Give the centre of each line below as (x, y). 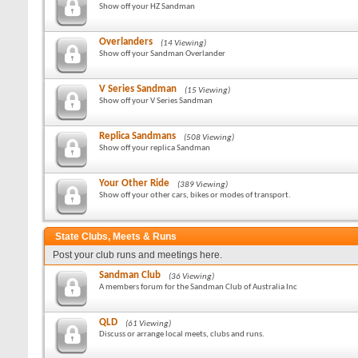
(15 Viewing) (207, 91)
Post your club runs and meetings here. (137, 255)
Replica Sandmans (137, 136)
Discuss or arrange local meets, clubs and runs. (182, 334)
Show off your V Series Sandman (156, 101)
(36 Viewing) (191, 277)
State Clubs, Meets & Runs (116, 237)
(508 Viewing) (209, 138)
